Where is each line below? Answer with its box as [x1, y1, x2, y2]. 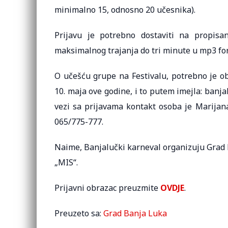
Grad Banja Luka [103, 208, 167, 219]
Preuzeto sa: [54, 208, 103, 219]
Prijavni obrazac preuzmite [54, 182, 160, 193]
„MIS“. [54, 157, 78, 168]
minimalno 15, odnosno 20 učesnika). [54, 4, 195, 15]
